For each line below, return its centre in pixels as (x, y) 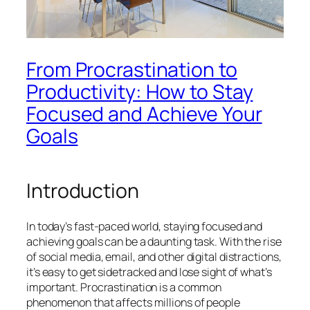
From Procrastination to (132, 70)
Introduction (83, 191)
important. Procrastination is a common (124, 288)
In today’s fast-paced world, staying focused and (145, 227)
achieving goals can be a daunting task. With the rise (154, 242)
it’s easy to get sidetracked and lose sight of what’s (149, 272)
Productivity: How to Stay (140, 92)
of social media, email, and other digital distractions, (154, 257)
